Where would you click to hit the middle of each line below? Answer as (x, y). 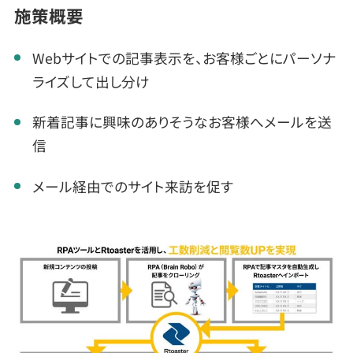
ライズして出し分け (91, 81)
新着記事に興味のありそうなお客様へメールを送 (182, 122)
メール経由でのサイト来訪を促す (132, 186)
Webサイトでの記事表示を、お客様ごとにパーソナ (184, 57)
